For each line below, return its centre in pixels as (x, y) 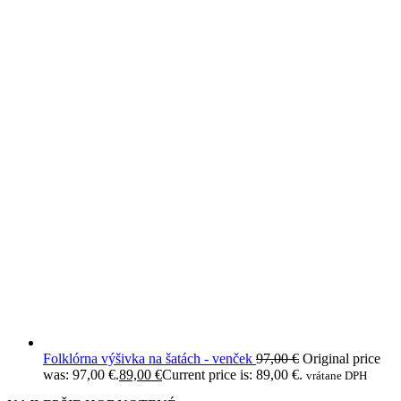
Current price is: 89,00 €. (232, 375)
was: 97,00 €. (81, 375)
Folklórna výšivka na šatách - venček (148, 358)
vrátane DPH (337, 375)
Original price (341, 358)
